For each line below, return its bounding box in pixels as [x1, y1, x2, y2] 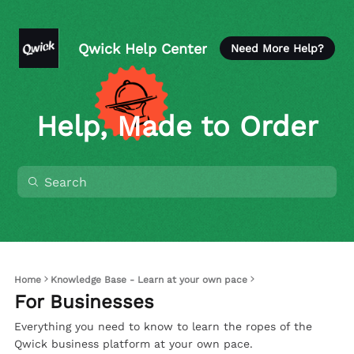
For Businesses [14, 291, 154, 313]
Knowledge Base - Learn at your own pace [51, 274, 247, 285]
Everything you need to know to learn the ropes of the [14, 320, 312, 333]
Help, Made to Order [36, 110, 318, 143]
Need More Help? [231, 42, 324, 55]
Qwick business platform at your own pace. [14, 337, 253, 350]
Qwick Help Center [78, 40, 207, 57]
